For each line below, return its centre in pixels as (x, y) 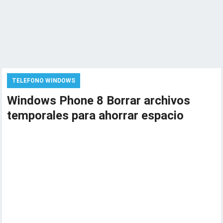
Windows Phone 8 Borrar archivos (99, 101)
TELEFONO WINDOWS (44, 81)
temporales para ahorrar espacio (96, 115)
